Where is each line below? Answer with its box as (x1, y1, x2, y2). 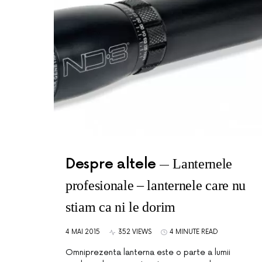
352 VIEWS (118, 228, 151, 236)
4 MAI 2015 (65, 228, 100, 236)
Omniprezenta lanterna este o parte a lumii (65, 247, 230, 257)
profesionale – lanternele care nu (65, 178, 246, 193)
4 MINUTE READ (170, 228, 218, 236)
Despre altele (65, 156, 157, 173)
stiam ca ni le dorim (65, 199, 175, 215)
